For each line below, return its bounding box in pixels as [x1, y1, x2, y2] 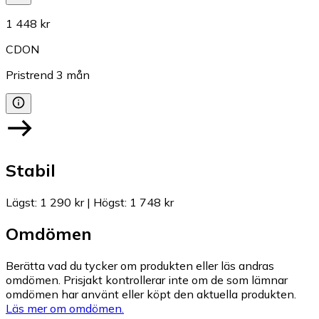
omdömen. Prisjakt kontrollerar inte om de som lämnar [6, 273, 288, 288]
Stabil [6, 159, 56, 181]
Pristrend [6, 67, 53, 82]
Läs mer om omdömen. [6, 301, 124, 316]
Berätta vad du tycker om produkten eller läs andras [6, 258, 274, 273]
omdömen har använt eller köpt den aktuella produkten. [6, 287, 296, 302]
